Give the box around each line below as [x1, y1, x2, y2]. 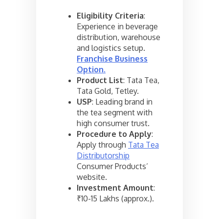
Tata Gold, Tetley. [77, 86, 139, 96]
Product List [77, 75, 123, 86]
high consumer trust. [77, 118, 150, 129]
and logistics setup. [77, 43, 145, 53]
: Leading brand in [92, 97, 153, 107]
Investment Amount [77, 183, 153, 193]
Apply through [77, 140, 128, 150]
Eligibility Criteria [77, 11, 144, 21]
